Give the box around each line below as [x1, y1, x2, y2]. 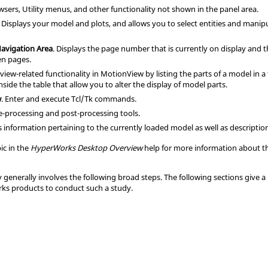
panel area [220, 3, 257, 14]
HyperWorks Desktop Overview [31, 142, 143, 153]
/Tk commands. [81, 93, 137, 104]
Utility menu [22, 3, 67, 14]
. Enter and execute [1, 93, 72, 104]
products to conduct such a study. [10, 182, 133, 193]
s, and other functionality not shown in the [66, 3, 220, 14]
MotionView [100, 68, 144, 79]
